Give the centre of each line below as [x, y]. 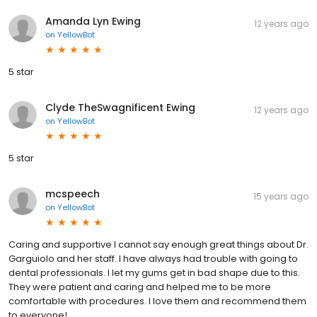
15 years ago [281, 196]
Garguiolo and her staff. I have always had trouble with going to [153, 258]
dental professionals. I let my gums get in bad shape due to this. [154, 272]
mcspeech [73, 194]
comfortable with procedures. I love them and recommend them [157, 301]
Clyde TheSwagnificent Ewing [120, 107]
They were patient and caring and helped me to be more [140, 287]
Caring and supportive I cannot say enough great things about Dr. [158, 244]
